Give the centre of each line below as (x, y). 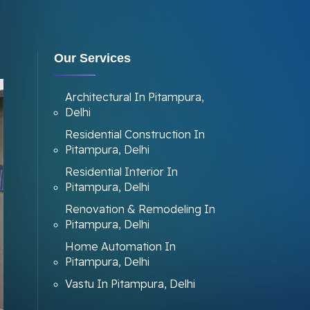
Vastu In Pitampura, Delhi (130, 284)
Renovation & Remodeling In (140, 209)
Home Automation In (120, 246)
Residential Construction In (135, 134)
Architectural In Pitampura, (134, 97)
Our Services (92, 58)
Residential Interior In (121, 172)
